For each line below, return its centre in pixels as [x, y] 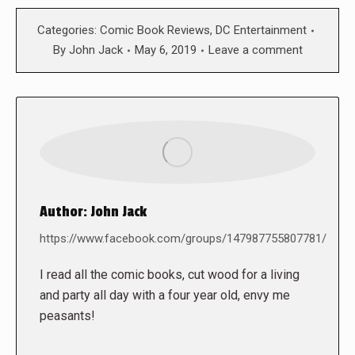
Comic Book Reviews [155, 31]
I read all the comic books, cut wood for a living [170, 275]
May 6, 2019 [165, 50]
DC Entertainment [261, 31]
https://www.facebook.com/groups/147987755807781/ [183, 239]
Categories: [68, 31]
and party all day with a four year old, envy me [165, 296]
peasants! [67, 316]
